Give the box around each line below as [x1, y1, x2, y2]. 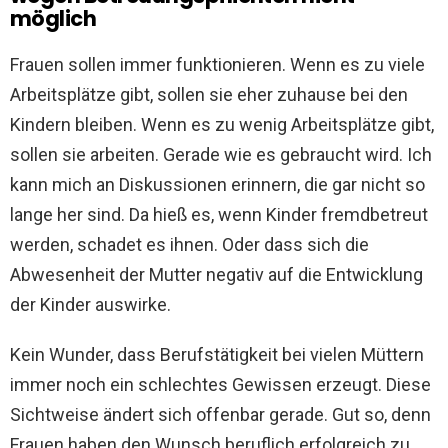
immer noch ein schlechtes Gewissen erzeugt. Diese [10, 374, 431, 396]
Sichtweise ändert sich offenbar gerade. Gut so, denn [10, 404, 431, 426]
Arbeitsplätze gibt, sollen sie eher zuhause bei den [10, 84, 408, 106]
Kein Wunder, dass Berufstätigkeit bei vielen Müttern [10, 344, 424, 366]
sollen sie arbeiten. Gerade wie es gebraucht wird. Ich [10, 144, 432, 166]
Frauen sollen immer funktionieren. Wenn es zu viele [10, 54, 425, 76]
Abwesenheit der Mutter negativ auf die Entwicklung [10, 264, 423, 286]
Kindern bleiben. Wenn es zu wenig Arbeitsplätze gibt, [10, 114, 434, 136]
